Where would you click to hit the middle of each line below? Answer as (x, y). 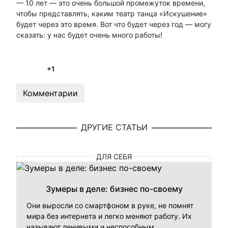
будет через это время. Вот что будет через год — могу (114, 24)
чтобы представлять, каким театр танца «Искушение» (112, 13)
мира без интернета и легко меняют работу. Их (109, 216)
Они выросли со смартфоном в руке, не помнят (110, 205)
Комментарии (50, 93)
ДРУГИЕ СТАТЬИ (114, 127)
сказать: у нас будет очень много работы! (91, 35)
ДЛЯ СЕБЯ (114, 156)
